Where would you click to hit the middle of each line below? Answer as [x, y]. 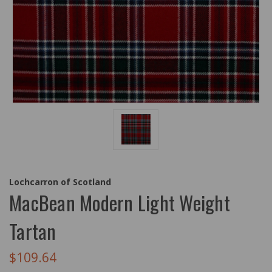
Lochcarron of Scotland [60, 182]
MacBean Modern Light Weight [120, 202]
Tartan [33, 231]
